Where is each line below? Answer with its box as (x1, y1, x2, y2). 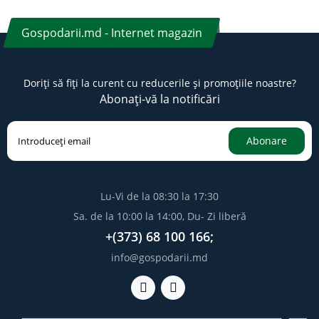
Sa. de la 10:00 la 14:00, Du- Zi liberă (73, 209, 246, 223)
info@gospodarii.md (111, 250, 208, 264)
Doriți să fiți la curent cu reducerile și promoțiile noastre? (23, 75, 296, 90)
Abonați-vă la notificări (99, 90, 220, 107)
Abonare (246, 133, 287, 147)
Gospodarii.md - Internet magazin (21, 24, 202, 41)
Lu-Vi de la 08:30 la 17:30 (100, 189, 219, 203)
